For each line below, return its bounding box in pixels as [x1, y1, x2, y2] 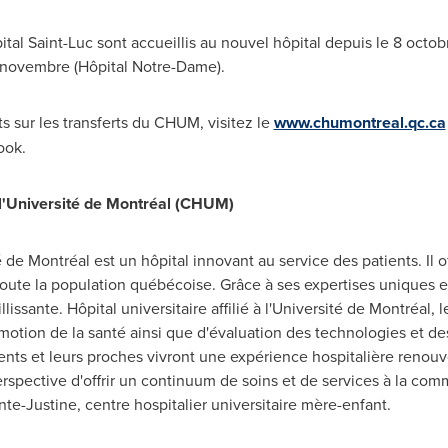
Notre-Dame [131, 55, 217, 77]
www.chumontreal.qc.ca [273, 111, 446, 134]
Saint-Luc [27, 31, 93, 53]
